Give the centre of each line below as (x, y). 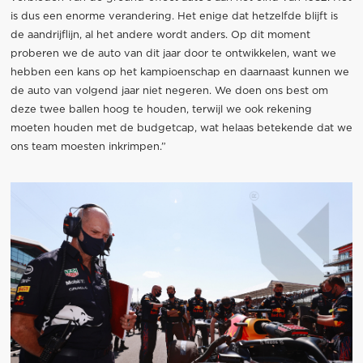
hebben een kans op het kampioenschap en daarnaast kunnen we (179, 72)
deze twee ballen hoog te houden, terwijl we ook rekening (161, 109)
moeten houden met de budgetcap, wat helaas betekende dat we (181, 128)
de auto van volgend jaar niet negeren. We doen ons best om (169, 91)
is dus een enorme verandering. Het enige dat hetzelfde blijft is (174, 16)
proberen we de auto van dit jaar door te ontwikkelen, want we (173, 53)
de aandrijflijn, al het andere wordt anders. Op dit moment (160, 35)
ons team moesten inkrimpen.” (88, 147)
